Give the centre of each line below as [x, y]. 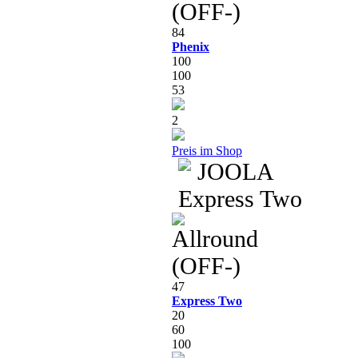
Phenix [191, 46]
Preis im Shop [207, 150]
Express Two [207, 300]
